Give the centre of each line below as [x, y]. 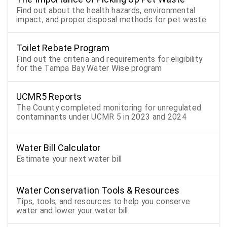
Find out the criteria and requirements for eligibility [109, 59]
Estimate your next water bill [69, 159]
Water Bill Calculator [59, 148]
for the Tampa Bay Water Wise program [89, 68]
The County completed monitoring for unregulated [109, 107]
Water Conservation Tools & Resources [98, 190]
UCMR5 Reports [49, 96]
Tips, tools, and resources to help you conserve [103, 201]
